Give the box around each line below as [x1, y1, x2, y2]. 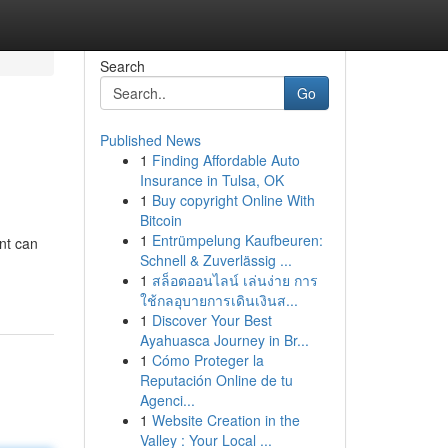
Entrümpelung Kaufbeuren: [151, 230, 323, 250]
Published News [99, 130, 201, 150]
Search [99, 56, 145, 76]
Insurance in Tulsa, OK [139, 170, 284, 190]
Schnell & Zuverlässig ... [139, 250, 292, 270]
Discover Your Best [151, 310, 272, 330]
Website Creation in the [151, 410, 300, 430]
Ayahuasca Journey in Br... [139, 330, 309, 350]
